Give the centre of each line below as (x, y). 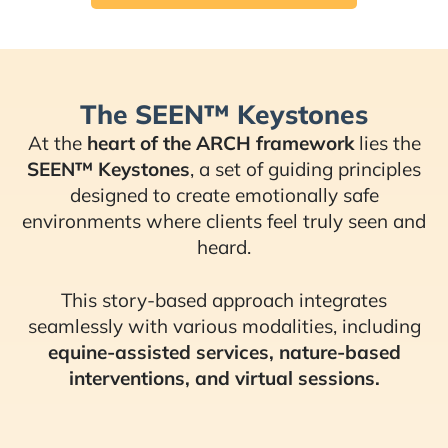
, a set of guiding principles (305, 168)
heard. (224, 246)
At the (57, 142)
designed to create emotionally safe (224, 194)
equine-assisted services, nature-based (224, 351)
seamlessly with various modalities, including (224, 325)
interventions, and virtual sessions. (224, 377)
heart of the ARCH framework (220, 142)
